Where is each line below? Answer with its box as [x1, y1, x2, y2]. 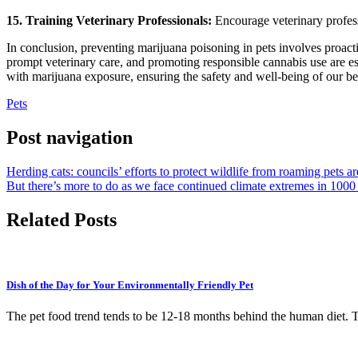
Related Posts [6, 209, 117, 230]
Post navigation [6, 126, 133, 148]
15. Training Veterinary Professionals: [6, 13, 212, 27]
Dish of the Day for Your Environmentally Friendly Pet [6, 278, 253, 291]
